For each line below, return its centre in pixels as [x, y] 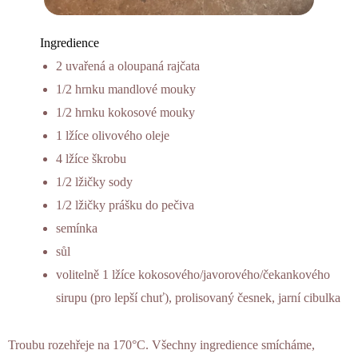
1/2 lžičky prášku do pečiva [125, 205]
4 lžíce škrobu [91, 159]
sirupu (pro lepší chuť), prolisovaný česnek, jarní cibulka [198, 298]
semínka [77, 229]
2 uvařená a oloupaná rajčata [128, 66]
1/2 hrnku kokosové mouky [125, 113]
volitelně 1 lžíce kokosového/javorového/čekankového [193, 275]
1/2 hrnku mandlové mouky [126, 89]
